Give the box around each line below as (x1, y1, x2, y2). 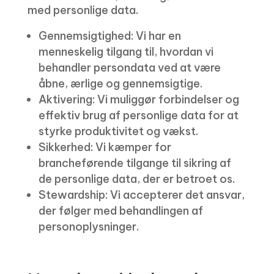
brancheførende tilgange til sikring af (38, 156, 231, 170)
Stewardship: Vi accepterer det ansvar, (38, 188, 245, 202)
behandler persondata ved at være (38, 61, 221, 75)
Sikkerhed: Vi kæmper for (38, 140, 171, 154)
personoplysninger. (38, 220, 139, 234)
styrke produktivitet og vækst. (38, 124, 198, 138)
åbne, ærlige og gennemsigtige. (38, 76, 202, 91)
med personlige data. (27, 3, 138, 17)
